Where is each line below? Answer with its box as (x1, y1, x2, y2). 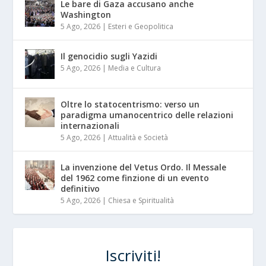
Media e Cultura (108, 63, 161, 74)
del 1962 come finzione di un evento (61, 172, 210, 184)
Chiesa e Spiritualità (108, 195, 175, 206)
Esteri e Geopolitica (108, 21, 174, 32)
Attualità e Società (108, 132, 169, 143)
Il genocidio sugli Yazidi (61, 50, 158, 62)
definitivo (61, 183, 100, 195)
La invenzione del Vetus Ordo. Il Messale (61, 161, 227, 173)
